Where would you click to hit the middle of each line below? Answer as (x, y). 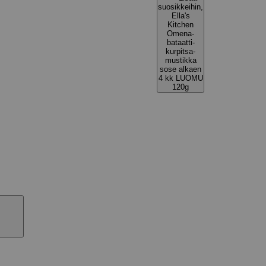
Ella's (180, 16)
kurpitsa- (180, 51)
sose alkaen (180, 69)
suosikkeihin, (180, 7)
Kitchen (180, 25)
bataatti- (180, 42)
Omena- (180, 34)
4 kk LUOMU (180, 78)
